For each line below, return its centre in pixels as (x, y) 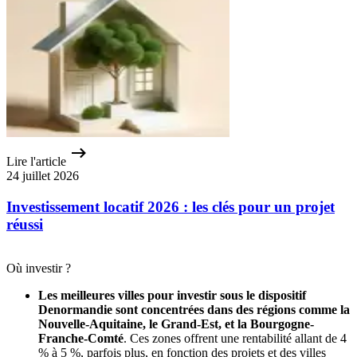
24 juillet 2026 (43, 176)
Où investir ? (39, 268)
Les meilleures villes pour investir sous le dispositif (172, 295)
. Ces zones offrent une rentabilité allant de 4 (235, 338)
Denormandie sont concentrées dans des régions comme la (194, 309)
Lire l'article (36, 162)
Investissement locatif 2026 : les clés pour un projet (171, 207)
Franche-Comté (81, 338)
